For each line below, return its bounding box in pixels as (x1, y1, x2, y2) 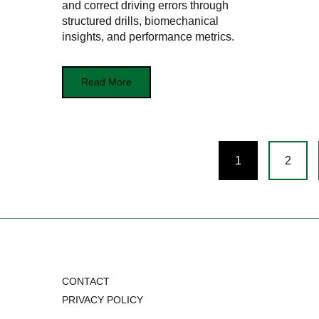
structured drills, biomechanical (62, 15, 219, 28)
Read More (81, 76, 132, 88)
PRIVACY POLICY (62, 294, 143, 306)
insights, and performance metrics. (62, 31, 234, 43)
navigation (61, 168, 163, 194)
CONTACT (62, 276, 110, 288)
